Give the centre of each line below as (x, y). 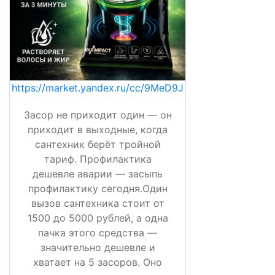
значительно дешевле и (98, 248)
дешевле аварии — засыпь (98, 174)
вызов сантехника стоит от (98, 203)
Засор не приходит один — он (98, 115)
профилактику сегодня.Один (98, 189)
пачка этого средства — (98, 233)
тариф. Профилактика (98, 159)
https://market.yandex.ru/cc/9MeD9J (98, 88)
